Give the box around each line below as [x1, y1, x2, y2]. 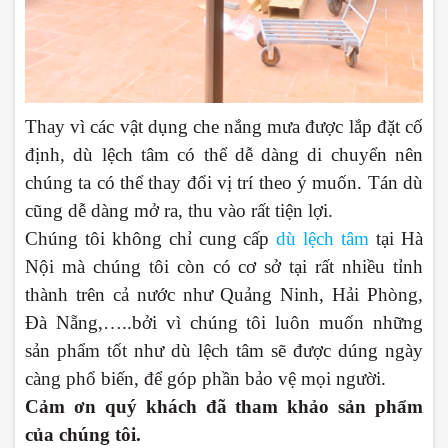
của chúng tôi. [25, 424, 141, 446]
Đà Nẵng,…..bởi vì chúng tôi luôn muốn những [25, 312, 423, 334]
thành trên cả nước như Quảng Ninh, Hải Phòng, [25, 284, 423, 306]
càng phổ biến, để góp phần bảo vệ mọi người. [25, 368, 386, 390]
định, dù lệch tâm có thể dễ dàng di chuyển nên [25, 144, 423, 166]
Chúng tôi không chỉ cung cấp [25, 228, 277, 250]
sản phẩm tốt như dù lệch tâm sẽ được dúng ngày [25, 340, 423, 362]
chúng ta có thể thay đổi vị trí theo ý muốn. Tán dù [25, 172, 423, 194]
